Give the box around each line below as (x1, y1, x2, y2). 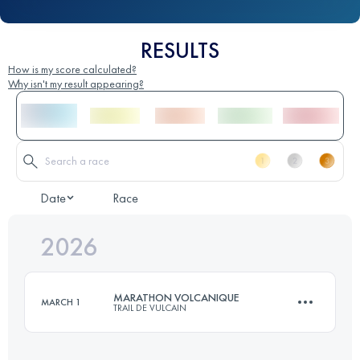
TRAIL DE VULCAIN (113, 301, 186, 314)
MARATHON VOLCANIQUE (113, 289, 239, 305)
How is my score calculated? (8, 61, 137, 76)
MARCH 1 (41, 295, 81, 309)
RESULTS (141, 35, 219, 64)
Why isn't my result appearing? (8, 76, 144, 91)
